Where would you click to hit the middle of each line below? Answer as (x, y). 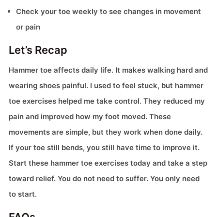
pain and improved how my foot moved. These (90, 117)
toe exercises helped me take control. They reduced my (107, 101)
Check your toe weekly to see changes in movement (108, 12)
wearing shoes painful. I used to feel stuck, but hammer (106, 86)
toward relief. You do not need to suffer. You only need (104, 179)
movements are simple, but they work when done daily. (106, 132)
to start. (23, 194)
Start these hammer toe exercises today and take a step (108, 163)
